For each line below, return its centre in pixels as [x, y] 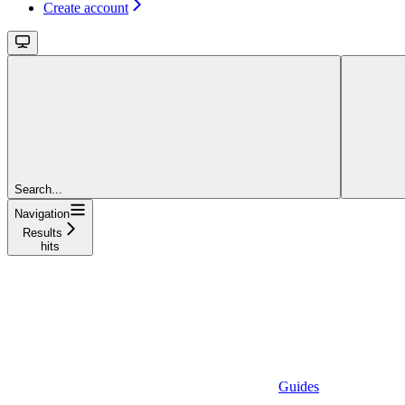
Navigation [42, 214]
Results [42, 233]
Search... [38, 190]
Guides [299, 387]
